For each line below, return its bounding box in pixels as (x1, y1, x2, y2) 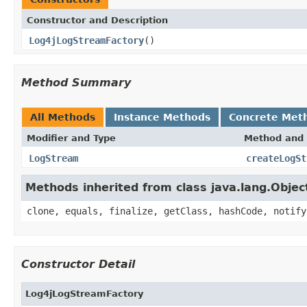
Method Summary (21, 75, 131, 89)
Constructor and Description (27, 14, 168, 25)
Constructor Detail (21, 257, 135, 271)
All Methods (30, 111, 95, 123)
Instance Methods (114, 111, 210, 123)
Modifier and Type (27, 132, 116, 143)
